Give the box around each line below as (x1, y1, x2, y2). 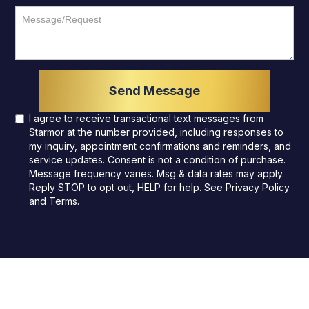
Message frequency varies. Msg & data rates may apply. (29, 167, 285, 179)
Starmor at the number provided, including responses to (29, 126, 284, 138)
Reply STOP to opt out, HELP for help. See (29, 181, 226, 193)
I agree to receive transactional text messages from (29, 112, 264, 124)
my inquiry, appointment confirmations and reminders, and (29, 139, 292, 152)
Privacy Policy (226, 181, 290, 193)
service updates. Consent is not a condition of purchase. (29, 153, 286, 166)
